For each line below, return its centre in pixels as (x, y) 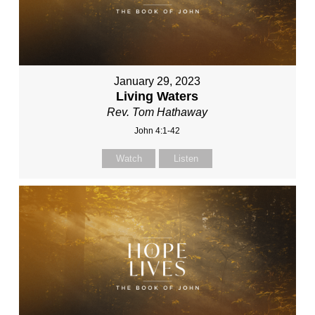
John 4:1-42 (157, 130)
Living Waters (157, 96)
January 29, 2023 (157, 81)
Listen (186, 158)
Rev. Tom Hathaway (157, 112)
